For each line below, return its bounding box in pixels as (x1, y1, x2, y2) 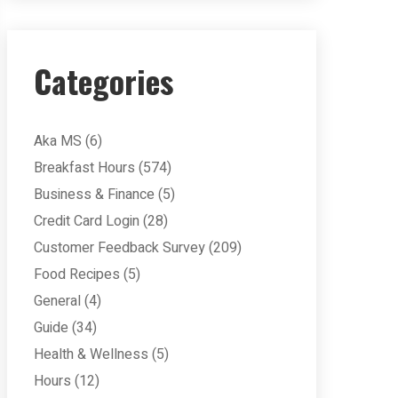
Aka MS (34, 131, 82, 152)
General (34, 291, 81, 312)
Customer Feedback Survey (34, 237, 205, 259)
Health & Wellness (34, 344, 148, 365)
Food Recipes (34, 264, 120, 285)
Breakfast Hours (34, 157, 135, 179)
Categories (34, 57, 173, 104)
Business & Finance (34, 184, 155, 205)
